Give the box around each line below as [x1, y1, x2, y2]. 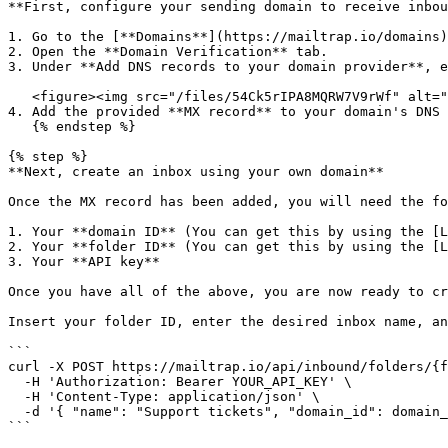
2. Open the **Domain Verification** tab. [8, 44, 328, 59]
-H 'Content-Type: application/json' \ [8, 389, 24, 404]
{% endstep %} [8, 119, 32, 134]
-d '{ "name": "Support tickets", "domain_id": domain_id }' [8, 404, 24, 419]
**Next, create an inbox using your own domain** [8, 164, 384, 179]
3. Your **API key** [8, 254, 160, 269]
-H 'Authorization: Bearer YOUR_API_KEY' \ [8, 374, 24, 389]
